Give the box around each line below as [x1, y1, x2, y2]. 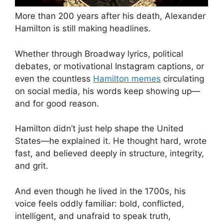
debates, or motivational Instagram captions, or [15, 61, 204, 71]
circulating [161, 73, 204, 84]
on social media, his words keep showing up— [15, 86, 200, 96]
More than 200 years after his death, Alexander [15, 11, 206, 21]
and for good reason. [15, 98, 99, 109]
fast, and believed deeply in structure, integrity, [15, 148, 204, 159]
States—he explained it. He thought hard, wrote [15, 136, 207, 146]
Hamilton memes [93, 73, 161, 84]
